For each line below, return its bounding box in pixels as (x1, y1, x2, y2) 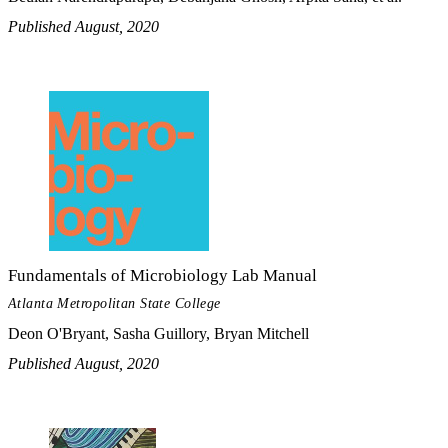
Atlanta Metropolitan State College (8, 296, 221, 312)
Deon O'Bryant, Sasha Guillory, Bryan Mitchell (8, 325, 309, 343)
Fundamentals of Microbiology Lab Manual (8, 265, 317, 285)
